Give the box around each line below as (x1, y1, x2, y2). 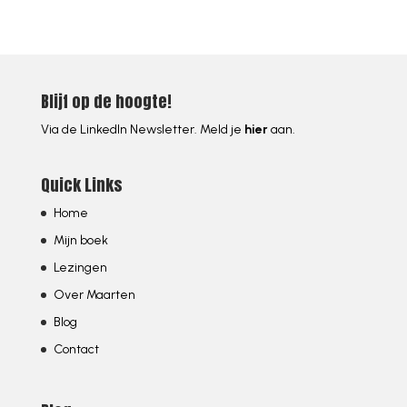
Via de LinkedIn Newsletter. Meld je (40, 122, 244, 138)
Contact (53, 342, 99, 358)
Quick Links (40, 173, 123, 198)
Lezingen (53, 260, 107, 276)
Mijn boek (53, 233, 108, 249)
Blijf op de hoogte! (40, 89, 172, 114)
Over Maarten (53, 287, 135, 303)
